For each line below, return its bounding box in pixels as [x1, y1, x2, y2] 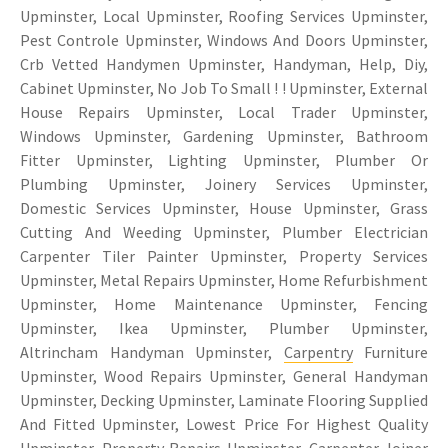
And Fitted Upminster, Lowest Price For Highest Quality [20, 413, 428, 434]
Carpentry [283, 341, 353, 362]
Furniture [352, 341, 428, 362]
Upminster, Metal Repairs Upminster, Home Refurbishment [20, 269, 428, 290]
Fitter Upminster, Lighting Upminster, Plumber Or [20, 149, 428, 170]
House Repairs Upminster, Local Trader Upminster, [20, 101, 428, 122]
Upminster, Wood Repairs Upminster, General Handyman [20, 365, 428, 386]
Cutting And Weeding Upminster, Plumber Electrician [20, 221, 428, 242]
